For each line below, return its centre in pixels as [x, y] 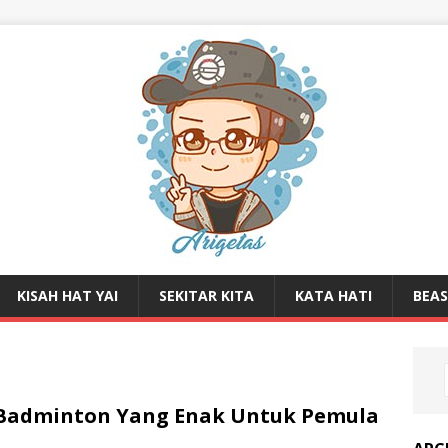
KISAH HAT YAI [67, 295]
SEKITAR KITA [206, 295]
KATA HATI [333, 295]
